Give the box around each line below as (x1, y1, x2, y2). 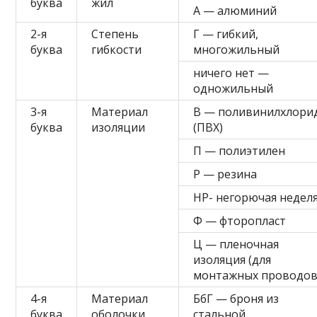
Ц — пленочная (193, 236, 279, 252)
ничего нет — (193, 64, 270, 81)
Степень (91, 25, 139, 42)
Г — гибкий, (193, 25, 259, 42)
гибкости (91, 41, 142, 57)
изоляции (91, 119, 146, 135)
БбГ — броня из (193, 290, 279, 306)
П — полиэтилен (193, 142, 286, 158)
